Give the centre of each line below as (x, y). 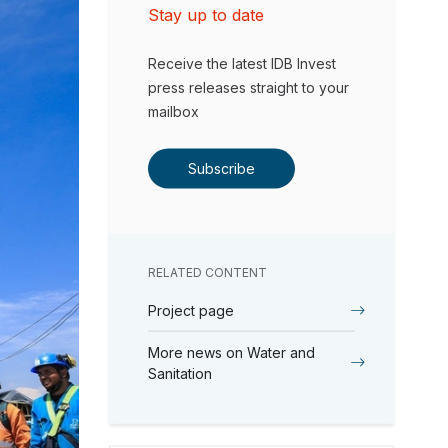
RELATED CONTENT (208, 272)
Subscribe (222, 168)
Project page (191, 310)
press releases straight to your (249, 87)
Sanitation (180, 373)
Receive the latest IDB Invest (242, 63)
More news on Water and (232, 352)
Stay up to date (206, 14)
